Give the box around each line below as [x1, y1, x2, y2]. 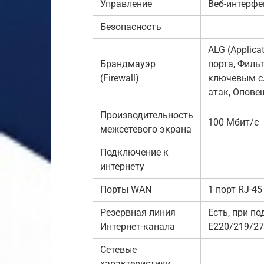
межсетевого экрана [100, 123, 192, 135]
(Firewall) [100, 72, 139, 84]
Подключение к [100, 146, 169, 158]
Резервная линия [100, 206, 176, 218]
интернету [100, 160, 144, 172]
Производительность [100, 109, 193, 121]
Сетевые [100, 243, 137, 255]
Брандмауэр [100, 58, 156, 70]
